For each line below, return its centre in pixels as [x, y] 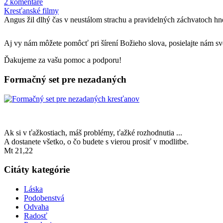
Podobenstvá [44, 198]
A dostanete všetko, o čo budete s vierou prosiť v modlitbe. [96, 141]
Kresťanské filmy [31, 10]
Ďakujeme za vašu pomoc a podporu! [63, 60]
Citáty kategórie [37, 170]
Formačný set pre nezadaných [65, 79]
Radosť [36, 216]
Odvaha [36, 207]
